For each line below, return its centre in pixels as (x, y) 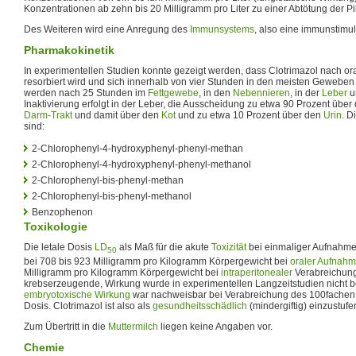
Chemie (44, 348)
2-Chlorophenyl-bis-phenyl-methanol (112, 196)
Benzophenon (62, 212)
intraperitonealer (257, 273)
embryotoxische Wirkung (77, 295)
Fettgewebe (173, 93)
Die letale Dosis (59, 247)
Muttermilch (133, 327)
